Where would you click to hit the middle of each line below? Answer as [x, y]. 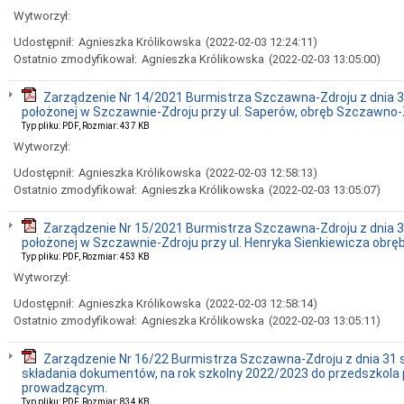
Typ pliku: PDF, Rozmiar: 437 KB [86, 126]
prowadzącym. [64, 388]
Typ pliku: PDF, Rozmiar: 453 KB [86, 257]
